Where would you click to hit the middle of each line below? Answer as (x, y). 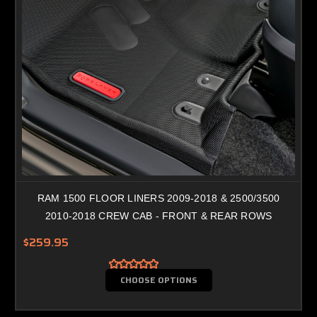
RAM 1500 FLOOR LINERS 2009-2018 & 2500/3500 (158, 198)
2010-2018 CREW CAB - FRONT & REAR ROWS (158, 215)
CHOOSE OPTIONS (158, 279)
